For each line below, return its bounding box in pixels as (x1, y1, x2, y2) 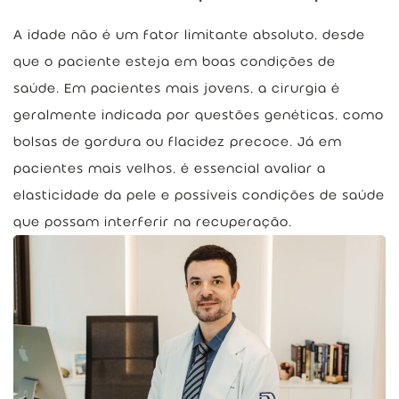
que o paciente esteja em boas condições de (13, 53, 336, 69)
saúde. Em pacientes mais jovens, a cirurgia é (13, 80, 340, 96)
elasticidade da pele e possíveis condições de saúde (13, 187, 385, 203)
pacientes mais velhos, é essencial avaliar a (13, 160, 326, 176)
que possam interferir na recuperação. (13, 214, 292, 230)
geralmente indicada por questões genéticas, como (13, 107, 384, 123)
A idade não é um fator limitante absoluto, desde (13, 27, 365, 43)
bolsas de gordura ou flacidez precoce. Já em (13, 134, 342, 150)
